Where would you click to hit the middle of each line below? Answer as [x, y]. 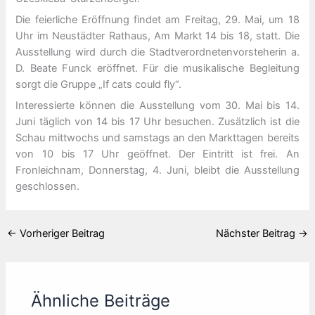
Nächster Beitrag [257, 233]
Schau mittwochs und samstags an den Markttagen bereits [157, 138]
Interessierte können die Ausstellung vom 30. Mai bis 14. [157, 106]
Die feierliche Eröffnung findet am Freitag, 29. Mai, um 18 [157, 19]
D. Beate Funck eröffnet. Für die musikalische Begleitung [157, 68]
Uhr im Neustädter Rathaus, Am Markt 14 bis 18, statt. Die [157, 36]
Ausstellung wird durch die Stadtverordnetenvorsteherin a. [157, 52]
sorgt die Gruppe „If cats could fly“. [99, 84]
